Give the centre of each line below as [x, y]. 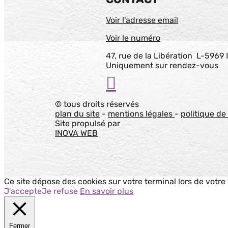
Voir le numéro [133, 38]
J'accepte [23, 191]
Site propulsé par [88, 123]
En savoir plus [107, 191]
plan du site [77, 113]
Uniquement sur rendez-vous [162, 65]
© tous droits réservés [97, 104]
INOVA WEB [76, 133]
